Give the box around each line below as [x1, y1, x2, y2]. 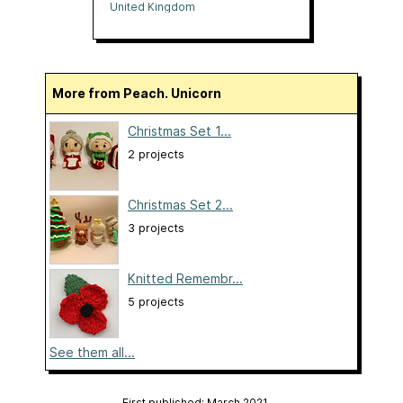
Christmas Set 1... [128, 123, 231, 139]
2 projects [128, 148, 184, 162]
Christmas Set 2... [128, 197, 233, 213]
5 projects [128, 295, 184, 309]
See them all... [49, 345, 135, 361]
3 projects [128, 221, 184, 236]
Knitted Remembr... [128, 271, 243, 287]
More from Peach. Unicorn [64, 85, 221, 102]
